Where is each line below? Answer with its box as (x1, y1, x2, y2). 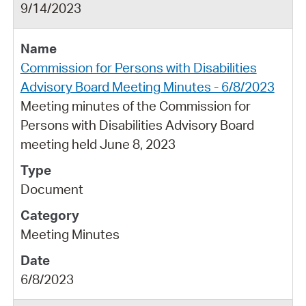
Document (20, 180, 83, 197)
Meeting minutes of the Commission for (20, 97, 251, 114)
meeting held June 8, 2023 (20, 135, 176, 152)
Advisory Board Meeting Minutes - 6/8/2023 (20, 78, 275, 95)
